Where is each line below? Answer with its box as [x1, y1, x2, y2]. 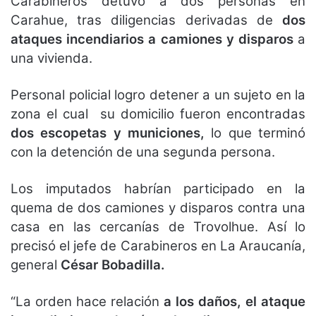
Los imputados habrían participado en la [11, 180, 305, 197]
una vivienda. [11, 49, 92, 66]
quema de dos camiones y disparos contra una [11, 199, 305, 216]
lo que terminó [205, 124, 305, 141]
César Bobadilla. [61, 256, 164, 273]
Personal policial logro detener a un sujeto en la [11, 86, 305, 103]
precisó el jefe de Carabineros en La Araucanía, [11, 237, 305, 254]
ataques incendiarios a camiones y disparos [11, 30, 293, 47]
